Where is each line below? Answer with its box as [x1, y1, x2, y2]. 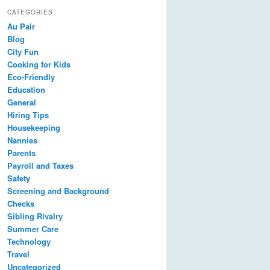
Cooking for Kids [7, 58, 71, 70]
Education [7, 83, 45, 95]
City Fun [7, 45, 39, 57]
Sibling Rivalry [7, 210, 63, 222]
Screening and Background [7, 184, 109, 196]
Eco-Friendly [7, 71, 55, 83]
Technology [7, 235, 51, 247]
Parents [7, 146, 36, 159]
